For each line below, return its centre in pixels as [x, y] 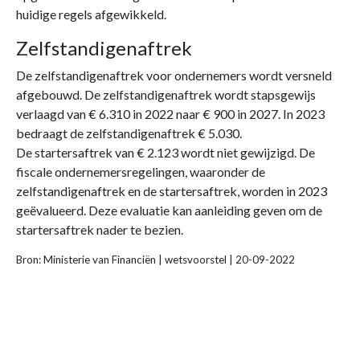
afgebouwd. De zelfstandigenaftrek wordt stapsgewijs [166, 94]
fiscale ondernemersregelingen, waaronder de [141, 172]
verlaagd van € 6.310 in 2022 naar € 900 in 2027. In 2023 [170, 114]
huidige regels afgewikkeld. [91, 14]
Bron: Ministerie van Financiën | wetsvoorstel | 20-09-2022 [155, 260]
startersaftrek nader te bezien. [100, 229]
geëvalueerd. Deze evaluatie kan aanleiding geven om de [169, 210]
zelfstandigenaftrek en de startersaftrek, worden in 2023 [172, 191]
